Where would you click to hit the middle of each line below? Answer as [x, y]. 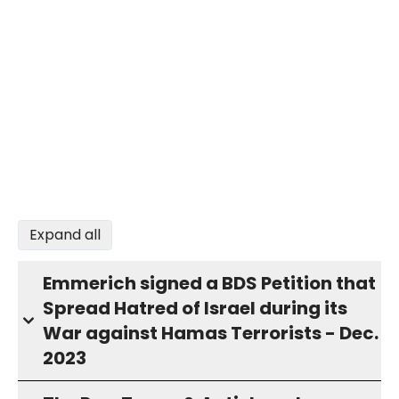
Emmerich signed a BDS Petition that [209, 283]
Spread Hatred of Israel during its [195, 308]
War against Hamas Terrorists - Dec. [211, 333]
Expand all [65, 235]
